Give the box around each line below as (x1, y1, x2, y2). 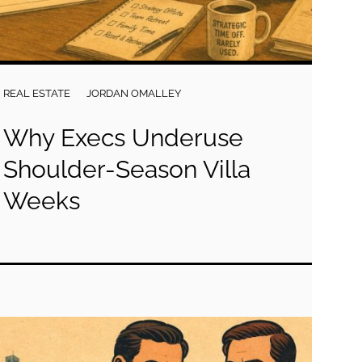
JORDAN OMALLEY (86, 87, 182, 99)
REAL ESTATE (3, 87, 71, 99)
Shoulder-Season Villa (3, 155, 251, 183)
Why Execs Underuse (3, 124, 244, 152)
